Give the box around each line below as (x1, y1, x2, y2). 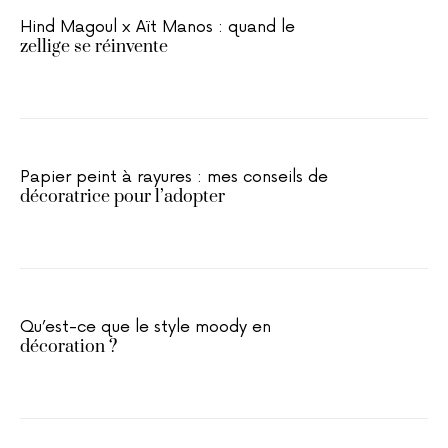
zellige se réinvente (20, 36, 168, 58)
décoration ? (20, 336, 117, 358)
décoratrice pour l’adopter (20, 186, 225, 208)
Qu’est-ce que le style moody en (20, 317, 271, 337)
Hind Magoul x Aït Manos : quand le (20, 17, 295, 37)
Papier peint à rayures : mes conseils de (20, 167, 328, 187)
